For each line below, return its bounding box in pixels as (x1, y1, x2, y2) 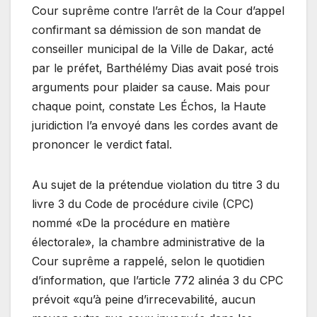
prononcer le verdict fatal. (32, 137, 172, 151)
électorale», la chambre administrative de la (32, 234, 265, 249)
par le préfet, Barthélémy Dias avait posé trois (32, 60, 279, 75)
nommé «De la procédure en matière (32, 215, 230, 230)
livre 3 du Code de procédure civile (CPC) (32, 196, 254, 211)
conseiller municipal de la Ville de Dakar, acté (32, 41, 274, 56)
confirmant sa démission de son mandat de (32, 22, 261, 37)
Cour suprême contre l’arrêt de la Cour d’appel (32, 3, 284, 18)
